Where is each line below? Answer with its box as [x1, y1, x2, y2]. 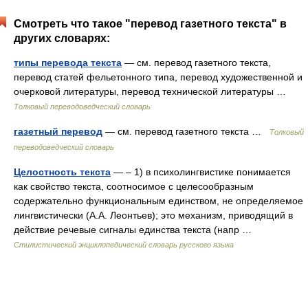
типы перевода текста [14, 57, 122, 68]
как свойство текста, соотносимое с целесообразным [14, 181, 254, 192]
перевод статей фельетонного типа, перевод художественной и [14, 71, 302, 82]
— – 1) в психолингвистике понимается [111, 166, 291, 177]
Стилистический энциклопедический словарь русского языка [14, 241, 234, 249]
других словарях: [14, 32, 110, 44]
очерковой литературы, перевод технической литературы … [14, 86, 291, 97]
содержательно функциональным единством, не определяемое [14, 195, 303, 206]
